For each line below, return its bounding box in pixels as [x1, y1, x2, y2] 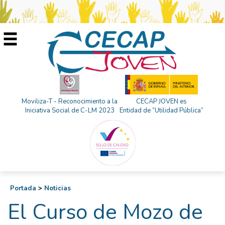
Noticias [44, 184, 71, 193]
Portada [10, 184, 36, 193]
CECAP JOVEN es [136, 97, 187, 106]
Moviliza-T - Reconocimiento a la [22, 97, 118, 106]
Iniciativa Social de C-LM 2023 [25, 106, 115, 115]
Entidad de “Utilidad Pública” [120, 106, 203, 115]
